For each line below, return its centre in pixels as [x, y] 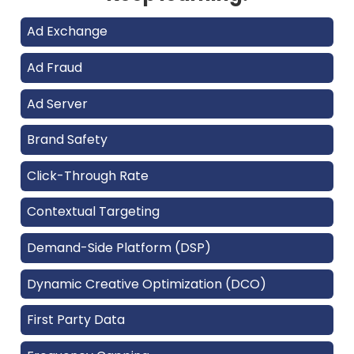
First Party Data [76, 320]
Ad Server [57, 104]
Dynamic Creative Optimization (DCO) [147, 284]
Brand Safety [67, 140]
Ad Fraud [55, 67]
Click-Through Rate [88, 175]
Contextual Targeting [93, 212]
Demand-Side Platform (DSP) [119, 247]
